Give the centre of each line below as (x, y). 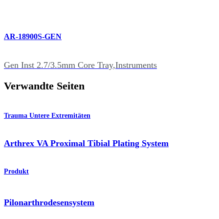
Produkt (16, 172)
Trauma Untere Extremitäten (47, 115)
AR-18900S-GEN (33, 37)
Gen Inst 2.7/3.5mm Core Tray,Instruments (80, 65)
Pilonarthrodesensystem (49, 202)
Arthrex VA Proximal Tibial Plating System (86, 143)
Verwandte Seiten (44, 86)
